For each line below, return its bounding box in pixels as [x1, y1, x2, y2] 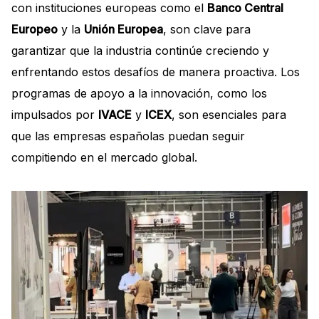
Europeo [11, 22, 58, 37]
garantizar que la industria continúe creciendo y [11, 43, 269, 58]
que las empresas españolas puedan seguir [11, 129, 245, 144]
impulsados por [11, 108, 98, 122]
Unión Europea [84, 22, 163, 37]
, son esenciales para [172, 108, 286, 122]
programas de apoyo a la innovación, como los [11, 86, 267, 101]
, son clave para [163, 22, 251, 37]
